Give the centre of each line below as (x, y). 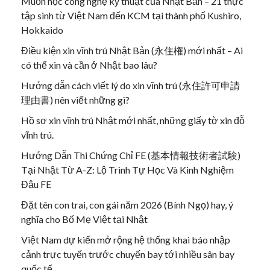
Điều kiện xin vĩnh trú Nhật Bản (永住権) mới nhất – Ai (132, 51)
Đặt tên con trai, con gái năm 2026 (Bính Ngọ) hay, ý (127, 205)
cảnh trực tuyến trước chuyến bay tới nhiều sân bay (128, 254)
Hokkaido (42, 30)
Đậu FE (36, 184)
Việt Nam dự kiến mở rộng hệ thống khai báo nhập (126, 240)
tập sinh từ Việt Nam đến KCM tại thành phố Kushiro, (131, 16)
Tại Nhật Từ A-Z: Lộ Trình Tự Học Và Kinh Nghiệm (127, 170)
